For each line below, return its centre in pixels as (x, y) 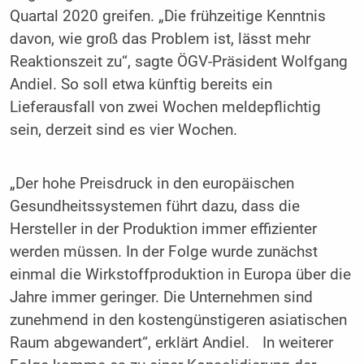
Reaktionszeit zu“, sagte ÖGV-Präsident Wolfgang (178, 62)
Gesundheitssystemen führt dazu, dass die (154, 206)
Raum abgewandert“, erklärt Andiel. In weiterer (171, 342)
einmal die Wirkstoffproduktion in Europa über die (180, 274)
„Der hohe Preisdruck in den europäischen (152, 183)
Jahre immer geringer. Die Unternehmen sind (161, 297)
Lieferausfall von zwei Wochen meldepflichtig (165, 108)
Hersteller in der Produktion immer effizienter (163, 229)
